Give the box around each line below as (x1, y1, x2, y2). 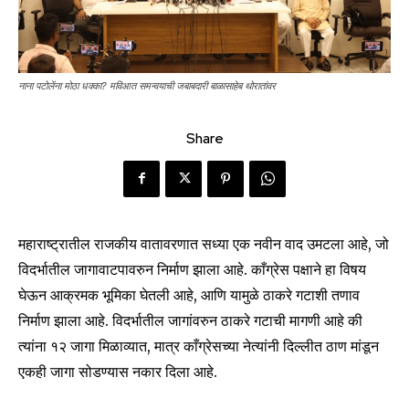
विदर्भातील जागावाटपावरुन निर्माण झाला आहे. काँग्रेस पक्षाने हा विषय (18, 259, 366, 278)
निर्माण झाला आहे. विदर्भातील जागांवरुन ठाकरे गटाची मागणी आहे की (18, 310, 362, 330)
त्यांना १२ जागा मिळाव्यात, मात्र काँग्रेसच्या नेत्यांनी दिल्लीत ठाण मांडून (18, 336, 379, 355)
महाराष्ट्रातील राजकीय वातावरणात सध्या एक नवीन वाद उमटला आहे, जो (18, 234, 389, 253)
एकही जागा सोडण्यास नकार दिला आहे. (18, 362, 217, 381)
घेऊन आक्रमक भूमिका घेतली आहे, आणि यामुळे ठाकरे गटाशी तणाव (18, 285, 360, 304)
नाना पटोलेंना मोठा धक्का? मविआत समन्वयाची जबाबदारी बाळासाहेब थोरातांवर (18, 79, 276, 92)
